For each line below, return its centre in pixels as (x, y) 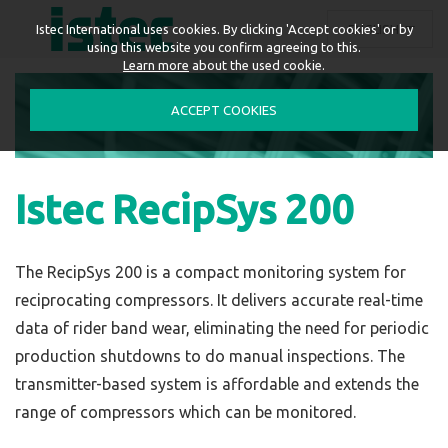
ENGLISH (375, 28)
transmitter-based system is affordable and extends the (217, 384)
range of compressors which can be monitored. (185, 412)
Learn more (156, 65)
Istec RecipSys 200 (184, 209)
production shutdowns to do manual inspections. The (210, 356)
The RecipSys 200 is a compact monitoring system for (210, 272)
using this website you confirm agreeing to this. (224, 47)
